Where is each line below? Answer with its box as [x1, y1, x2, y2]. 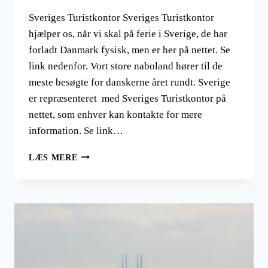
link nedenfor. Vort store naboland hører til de [29, 60, 223, 72]
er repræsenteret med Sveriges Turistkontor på [29, 92, 226, 104]
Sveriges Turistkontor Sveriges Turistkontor [29, 11, 214, 23]
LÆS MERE [29, 153, 78, 162]
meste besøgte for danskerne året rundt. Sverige [29, 76, 230, 88]
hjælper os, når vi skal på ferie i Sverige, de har [29, 28, 227, 39]
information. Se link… [29, 124, 123, 136]
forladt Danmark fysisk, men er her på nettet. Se [29, 44, 230, 56]
